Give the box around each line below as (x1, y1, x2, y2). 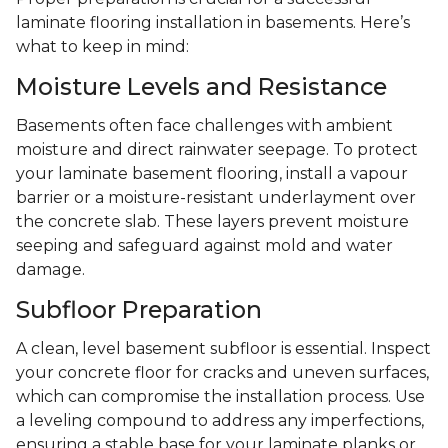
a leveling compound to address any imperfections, (16, 411, 424, 431)
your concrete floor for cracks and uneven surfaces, (16, 363, 429, 383)
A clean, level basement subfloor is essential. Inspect (16, 339, 431, 359)
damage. (16, 260, 85, 280)
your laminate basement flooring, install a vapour (16, 164, 408, 184)
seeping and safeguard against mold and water (16, 236, 393, 256)
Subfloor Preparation (16, 295, 262, 325)
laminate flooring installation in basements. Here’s (16, 13, 410, 33)
